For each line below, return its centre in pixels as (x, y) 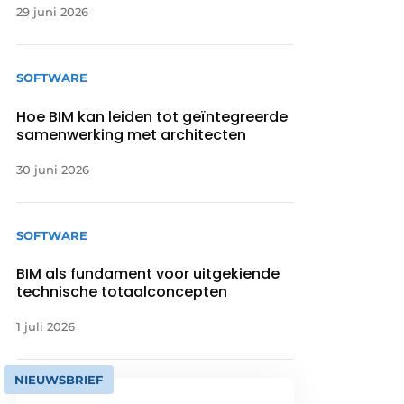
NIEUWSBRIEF (59, 379)
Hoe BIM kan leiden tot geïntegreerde (152, 116)
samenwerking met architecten (132, 134)
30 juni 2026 (53, 169)
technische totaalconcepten (122, 291)
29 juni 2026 (53, 12)
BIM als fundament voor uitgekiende (148, 273)
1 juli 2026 (46, 326)
